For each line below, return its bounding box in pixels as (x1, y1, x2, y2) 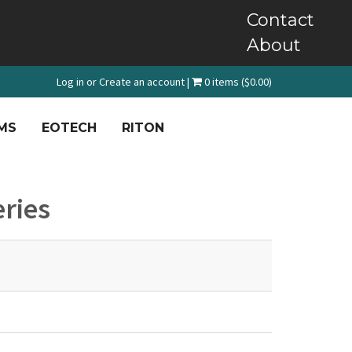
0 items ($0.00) (202, 75, 272, 89)
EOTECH (41, 120, 97, 135)
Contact (246, 9, 314, 31)
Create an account (99, 75, 185, 89)
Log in (57, 75, 84, 89)
